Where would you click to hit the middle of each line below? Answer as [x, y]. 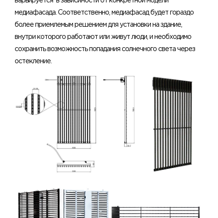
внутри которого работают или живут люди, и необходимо [103, 37]
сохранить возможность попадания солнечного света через [105, 49]
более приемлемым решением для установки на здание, [98, 25]
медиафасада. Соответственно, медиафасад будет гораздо [104, 12]
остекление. [33, 61]
